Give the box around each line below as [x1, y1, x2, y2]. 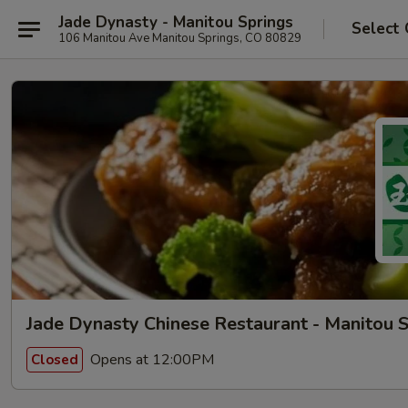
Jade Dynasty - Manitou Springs [58, 11, 293, 33]
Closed [31, 350, 78, 369]
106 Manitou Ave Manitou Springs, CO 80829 [58, 29, 301, 46]
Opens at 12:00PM [87, 349, 214, 370]
